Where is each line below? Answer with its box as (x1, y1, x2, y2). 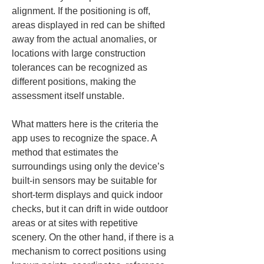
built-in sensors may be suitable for (12, 176, 159, 186)
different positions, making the (12, 77, 138, 87)
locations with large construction (12, 48, 148, 58)
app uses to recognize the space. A (12, 133, 159, 143)
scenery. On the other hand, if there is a (12, 232, 176, 242)
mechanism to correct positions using (12, 246, 169, 256)
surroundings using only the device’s (12, 161, 167, 171)
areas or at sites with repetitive (12, 218, 140, 228)
